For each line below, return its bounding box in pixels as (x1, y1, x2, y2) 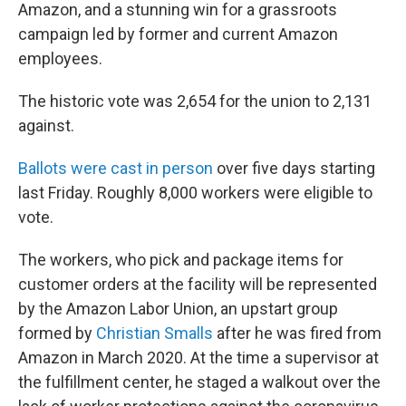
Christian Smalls (96, 324, 213, 343)
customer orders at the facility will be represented (18, 275, 377, 294)
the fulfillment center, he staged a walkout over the (18, 372, 381, 391)
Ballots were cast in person (18, 159, 213, 178)
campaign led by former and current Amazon (18, 24, 338, 43)
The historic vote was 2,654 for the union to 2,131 (18, 92, 372, 111)
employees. (18, 49, 102, 68)
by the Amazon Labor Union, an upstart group (18, 299, 338, 318)
